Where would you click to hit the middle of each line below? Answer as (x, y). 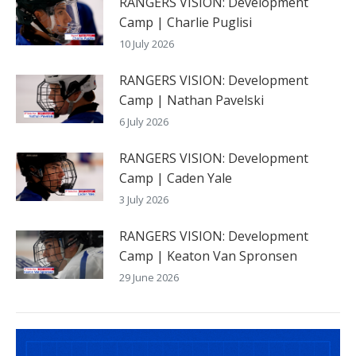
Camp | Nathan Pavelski (192, 100)
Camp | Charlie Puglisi (186, 22)
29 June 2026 (149, 277)
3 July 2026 (144, 199)
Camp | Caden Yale (176, 178)
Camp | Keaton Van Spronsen (208, 255)
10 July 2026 (147, 43)
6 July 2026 (144, 121)
